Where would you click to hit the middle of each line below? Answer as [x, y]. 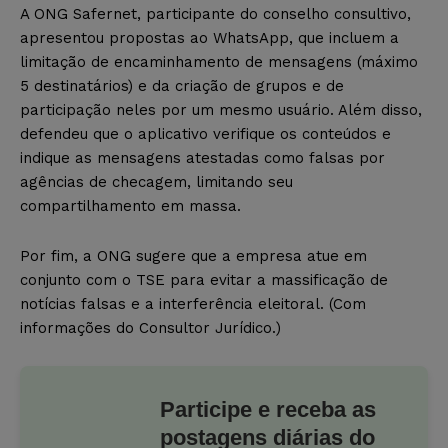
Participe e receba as [268, 410]
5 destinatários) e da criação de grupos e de [182, 86]
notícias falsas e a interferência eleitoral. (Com [193, 304]
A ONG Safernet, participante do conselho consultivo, [215, 14]
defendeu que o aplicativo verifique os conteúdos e [205, 134]
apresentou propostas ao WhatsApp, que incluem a [209, 38]
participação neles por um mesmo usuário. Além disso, [221, 110]
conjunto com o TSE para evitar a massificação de [204, 280]
